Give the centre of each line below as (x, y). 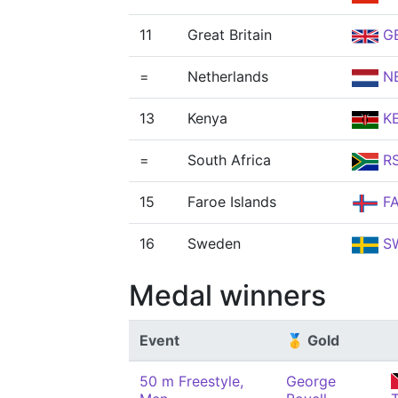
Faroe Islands (232, 202)
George (311, 381)
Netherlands (228, 76)
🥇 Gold (313, 340)
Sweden (214, 243)
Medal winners (227, 295)
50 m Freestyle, (191, 381)
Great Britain (230, 35)
